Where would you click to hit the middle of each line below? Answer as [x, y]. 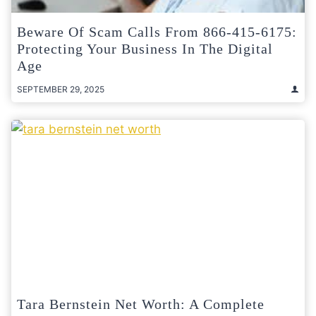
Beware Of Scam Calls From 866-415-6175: [157, 31]
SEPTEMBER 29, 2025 [61, 89]
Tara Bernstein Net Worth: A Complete [141, 304]
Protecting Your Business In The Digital [145, 48]
